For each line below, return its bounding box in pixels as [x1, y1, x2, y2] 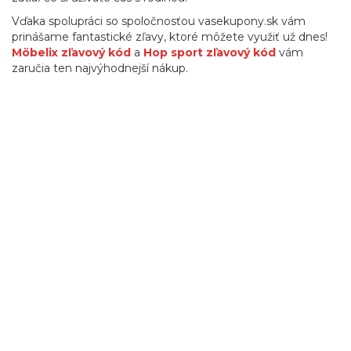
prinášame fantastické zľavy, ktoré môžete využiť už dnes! [12, 30, 327, 44]
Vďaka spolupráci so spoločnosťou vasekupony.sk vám [12, 14, 306, 28]
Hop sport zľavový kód [143, 45, 276, 60]
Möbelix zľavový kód [12, 45, 131, 60]
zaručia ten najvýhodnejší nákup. [12, 61, 188, 75]
